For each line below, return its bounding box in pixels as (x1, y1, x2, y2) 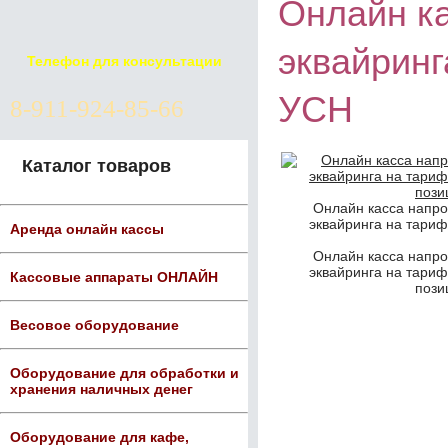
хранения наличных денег (10, 381, 193, 397)
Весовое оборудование (10, 317, 179, 333)
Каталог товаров (22, 156, 171, 176)
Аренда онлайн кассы (10, 221, 164, 237)
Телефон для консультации (26, 53, 222, 69)
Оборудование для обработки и (10, 365, 239, 381)
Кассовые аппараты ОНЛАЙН (10, 269, 218, 285)
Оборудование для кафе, (10, 429, 189, 445)
